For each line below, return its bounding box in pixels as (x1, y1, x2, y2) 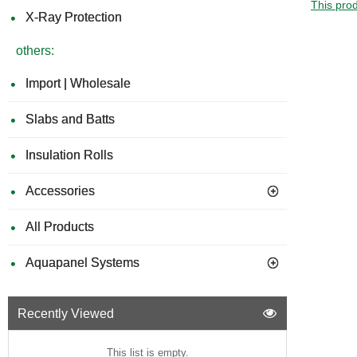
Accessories (25, 184, 95, 198)
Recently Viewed (18, 306, 114, 320)
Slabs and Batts (25, 112, 115, 126)
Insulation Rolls (25, 148, 113, 162)
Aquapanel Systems (25, 256, 139, 269)
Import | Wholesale (25, 76, 131, 90)
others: (16, 44, 54, 57)
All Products (25, 220, 94, 233)
